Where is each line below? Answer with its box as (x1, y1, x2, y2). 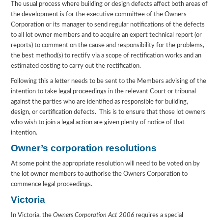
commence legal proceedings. (11, 181, 94, 188)
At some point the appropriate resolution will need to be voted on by (11, 161, 200, 167)
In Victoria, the (11, 212, 54, 219)
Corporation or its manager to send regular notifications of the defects (11, 22, 205, 28)
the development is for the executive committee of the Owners (11, 11, 187, 18)
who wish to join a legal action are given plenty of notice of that (11, 119, 185, 126)
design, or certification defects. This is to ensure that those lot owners (11, 109, 206, 116)
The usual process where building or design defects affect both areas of (11, 1, 208, 8)
